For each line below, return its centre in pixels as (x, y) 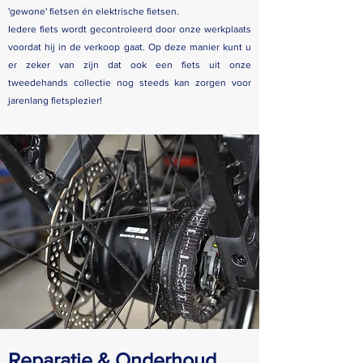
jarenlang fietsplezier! (55, 100)
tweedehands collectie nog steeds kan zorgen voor (130, 83)
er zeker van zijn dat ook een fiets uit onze (130, 65)
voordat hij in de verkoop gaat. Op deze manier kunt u (130, 47)
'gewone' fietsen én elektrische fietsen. (94, 11)
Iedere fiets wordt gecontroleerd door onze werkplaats (130, 29)
